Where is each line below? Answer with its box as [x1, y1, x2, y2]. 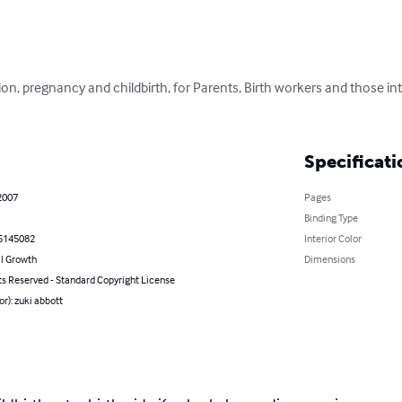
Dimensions [303, 252, 355, 267]
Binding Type [303, 211, 358, 225]
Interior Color [303, 232, 362, 246]
